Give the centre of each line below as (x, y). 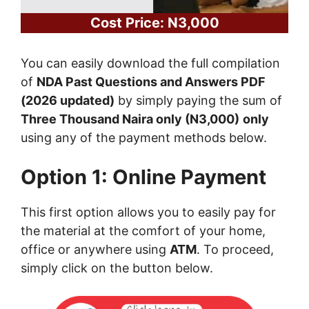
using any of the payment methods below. (144, 138)
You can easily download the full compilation (150, 63)
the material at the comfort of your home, (143, 231)
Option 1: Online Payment (143, 177)
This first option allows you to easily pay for (148, 212)
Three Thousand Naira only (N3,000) (130, 119)
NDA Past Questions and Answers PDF (151, 82)
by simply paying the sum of (198, 101)
